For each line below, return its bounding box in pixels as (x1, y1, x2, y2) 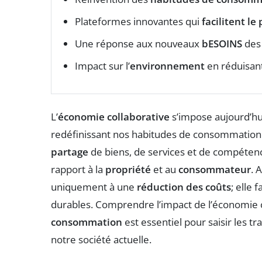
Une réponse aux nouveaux (75, 36, 202, 50)
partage (51, 144, 88, 158)
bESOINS (202, 36, 242, 50)
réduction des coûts (137, 180, 231, 194)
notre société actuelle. (51, 232, 151, 246)
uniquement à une (51, 180, 137, 194)
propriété (105, 162, 151, 176)
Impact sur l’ (75, 58, 130, 73)
